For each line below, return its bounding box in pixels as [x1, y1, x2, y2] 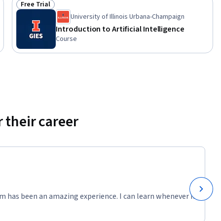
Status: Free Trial [20, 4, 77, 15]
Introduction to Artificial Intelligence [56, 24, 185, 35]
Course [56, 34, 77, 44]
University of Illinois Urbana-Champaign [71, 12, 184, 22]
